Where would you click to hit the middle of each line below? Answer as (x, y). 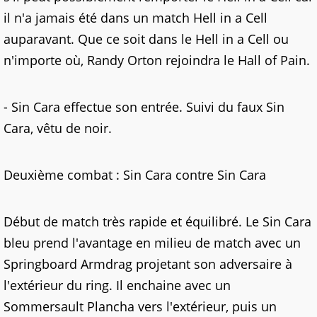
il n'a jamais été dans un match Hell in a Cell (136, 18)
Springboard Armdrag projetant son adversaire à (148, 264)
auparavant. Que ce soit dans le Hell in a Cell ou (146, 39)
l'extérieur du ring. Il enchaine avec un (117, 285)
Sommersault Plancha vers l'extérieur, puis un (140, 306)
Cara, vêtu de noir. (58, 128)
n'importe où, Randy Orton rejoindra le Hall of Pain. (157, 60)
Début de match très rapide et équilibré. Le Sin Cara (157, 221)
